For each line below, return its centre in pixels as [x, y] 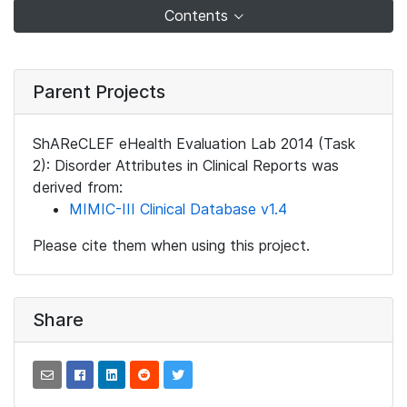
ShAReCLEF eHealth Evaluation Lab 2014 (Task [194, 144]
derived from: [78, 188]
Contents [198, 16]
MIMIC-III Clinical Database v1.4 [178, 209]
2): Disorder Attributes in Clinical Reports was [186, 166]
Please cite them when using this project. [171, 246]
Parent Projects [99, 92]
